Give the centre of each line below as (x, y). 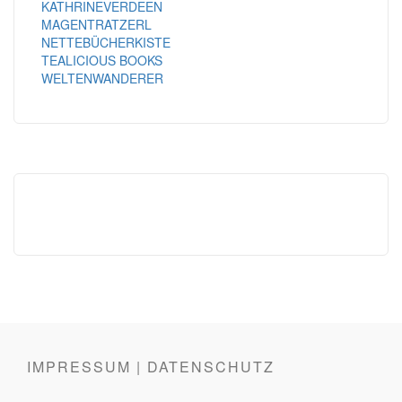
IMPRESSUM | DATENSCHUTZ (151, 366)
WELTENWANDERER (102, 78)
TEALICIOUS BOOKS (102, 60)
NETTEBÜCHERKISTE (106, 42)
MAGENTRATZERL (96, 24)
